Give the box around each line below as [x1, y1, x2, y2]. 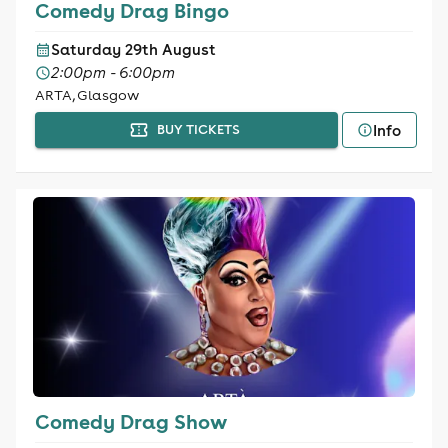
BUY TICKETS [156, 121, 240, 138]
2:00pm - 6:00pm [50, 63, 175, 82]
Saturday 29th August [50, 40, 216, 59]
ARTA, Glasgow [34, 86, 139, 104]
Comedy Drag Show [34, 408, 227, 434]
